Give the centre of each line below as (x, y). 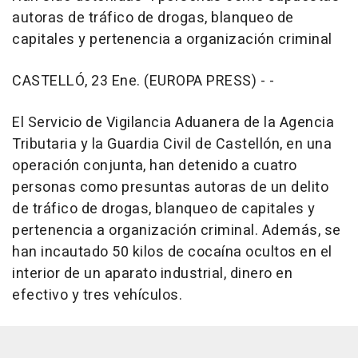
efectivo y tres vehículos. (97, 296)
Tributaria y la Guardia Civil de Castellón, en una (172, 145)
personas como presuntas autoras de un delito (170, 188)
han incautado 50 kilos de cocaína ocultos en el (172, 253)
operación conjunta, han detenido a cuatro (155, 166)
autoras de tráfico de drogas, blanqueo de (153, 18)
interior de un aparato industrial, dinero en (152, 274)
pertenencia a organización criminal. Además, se (177, 231)
